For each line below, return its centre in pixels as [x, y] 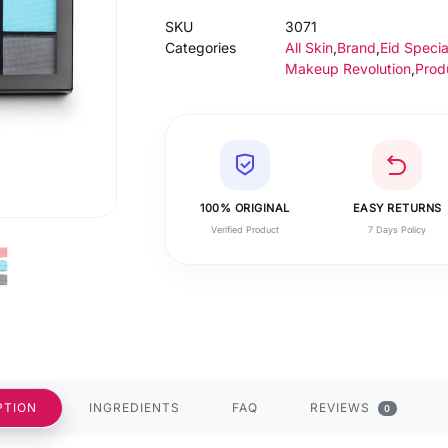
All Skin [309, 47]
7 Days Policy [397, 229]
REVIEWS [341, 407]
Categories [200, 47]
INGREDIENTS [134, 407]
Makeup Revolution [348, 68]
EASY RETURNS [397, 208]
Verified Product [244, 229]
